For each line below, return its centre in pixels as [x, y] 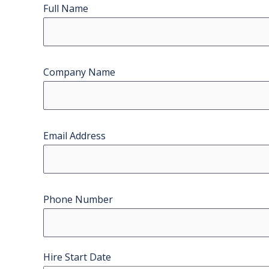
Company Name [79, 72]
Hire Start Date [77, 257]
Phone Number [78, 199]
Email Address [74, 135]
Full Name [66, 8]
